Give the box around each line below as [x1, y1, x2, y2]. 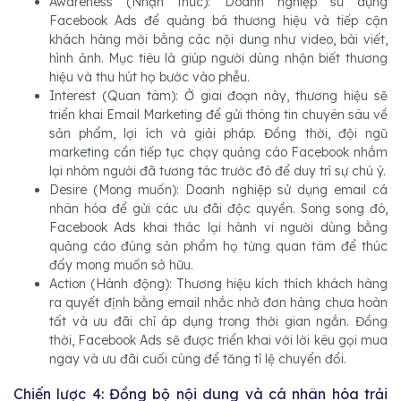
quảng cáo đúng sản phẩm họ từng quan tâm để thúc [49, 238, 388, 255]
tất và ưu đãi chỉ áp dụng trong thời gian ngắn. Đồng [49, 313, 388, 330]
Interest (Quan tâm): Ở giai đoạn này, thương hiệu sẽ [49, 88, 388, 105]
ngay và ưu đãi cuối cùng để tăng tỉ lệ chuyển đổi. [49, 351, 346, 368]
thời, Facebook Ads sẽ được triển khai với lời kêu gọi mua [49, 332, 388, 349]
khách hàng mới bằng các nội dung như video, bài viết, [49, 31, 388, 48]
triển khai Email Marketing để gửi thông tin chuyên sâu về [49, 107, 388, 124]
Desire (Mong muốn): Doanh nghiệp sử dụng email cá [49, 182, 388, 199]
